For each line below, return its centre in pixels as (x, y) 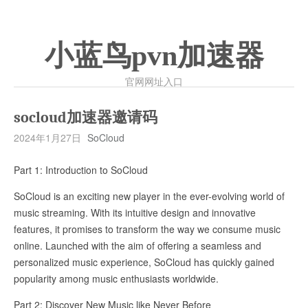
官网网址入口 (154, 81)
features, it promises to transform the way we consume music (147, 229)
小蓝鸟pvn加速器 (154, 56)
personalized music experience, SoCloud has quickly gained (144, 262)
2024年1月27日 (47, 137)
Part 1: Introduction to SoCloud (81, 170)
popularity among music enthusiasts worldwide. (116, 278)
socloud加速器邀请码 (86, 118)
